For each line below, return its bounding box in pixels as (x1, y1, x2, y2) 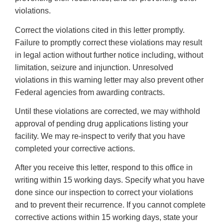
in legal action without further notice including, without (15, 50, 203, 59)
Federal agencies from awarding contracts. (15, 88, 165, 97)
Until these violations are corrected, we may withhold (15, 107, 200, 116)
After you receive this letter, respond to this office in (15, 163, 193, 172)
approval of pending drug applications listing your (15, 119, 188, 128)
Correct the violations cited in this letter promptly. (15, 25, 185, 34)
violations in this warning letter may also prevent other (15, 75, 204, 84)
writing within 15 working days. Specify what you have (15, 176, 205, 185)
